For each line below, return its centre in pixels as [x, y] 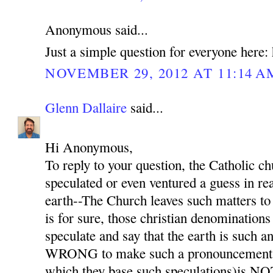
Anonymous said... [97, 30]
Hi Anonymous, [89, 147]
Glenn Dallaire [86, 107]
